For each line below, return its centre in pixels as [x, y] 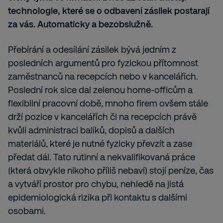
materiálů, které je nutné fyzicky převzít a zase [100, 143]
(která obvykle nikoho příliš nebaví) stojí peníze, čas [111, 170]
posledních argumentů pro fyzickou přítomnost [103, 63]
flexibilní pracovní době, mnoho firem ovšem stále [108, 103]
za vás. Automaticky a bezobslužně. [80, 24]
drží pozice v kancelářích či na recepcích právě [102, 116]
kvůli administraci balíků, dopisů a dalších [91, 130]
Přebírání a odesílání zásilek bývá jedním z [92, 49]
